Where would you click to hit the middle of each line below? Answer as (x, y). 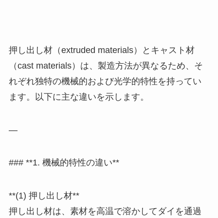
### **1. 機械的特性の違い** (64, 163)
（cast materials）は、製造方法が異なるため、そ (106, 65)
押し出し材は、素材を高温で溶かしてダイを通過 (105, 211)
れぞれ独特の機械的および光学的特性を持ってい (105, 81)
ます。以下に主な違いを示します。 (79, 97)
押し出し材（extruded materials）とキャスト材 (101, 50)
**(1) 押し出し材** (44, 196)
